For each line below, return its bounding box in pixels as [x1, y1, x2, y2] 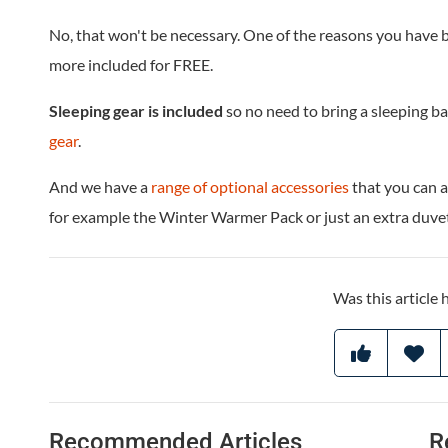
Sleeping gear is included [49, 100, 223, 120]
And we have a [49, 176, 151, 196]
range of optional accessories [151, 176, 349, 196]
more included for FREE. [49, 54, 213, 74]
